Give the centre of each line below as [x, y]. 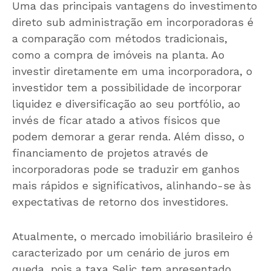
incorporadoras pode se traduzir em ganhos [126, 169]
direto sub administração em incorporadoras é [133, 22]
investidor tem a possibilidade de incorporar [127, 88]
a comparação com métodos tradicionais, [120, 39]
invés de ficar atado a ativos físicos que [116, 120]
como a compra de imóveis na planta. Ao [118, 55]
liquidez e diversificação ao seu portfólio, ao [126, 104]
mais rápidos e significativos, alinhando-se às [132, 186]
